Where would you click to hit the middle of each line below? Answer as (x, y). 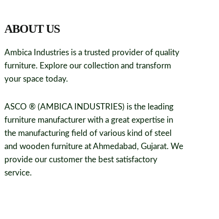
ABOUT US (32, 29)
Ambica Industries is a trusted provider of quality (92, 52)
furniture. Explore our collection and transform (88, 66)
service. (18, 173)
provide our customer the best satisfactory (81, 159)
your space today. (36, 79)
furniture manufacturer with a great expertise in (89, 120)
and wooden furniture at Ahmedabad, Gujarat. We (94, 146)
